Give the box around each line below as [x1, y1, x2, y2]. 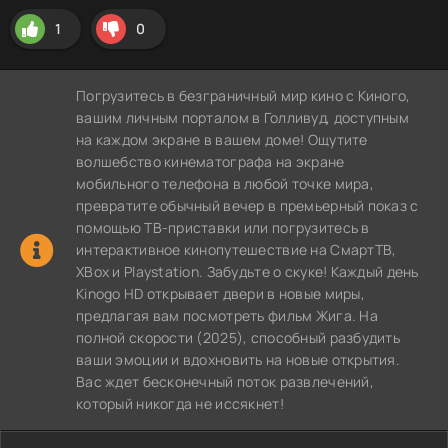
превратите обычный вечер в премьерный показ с [76, 195, 419, 215]
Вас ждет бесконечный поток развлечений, [76, 371, 374, 391]
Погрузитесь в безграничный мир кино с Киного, [76, 85, 411, 105]
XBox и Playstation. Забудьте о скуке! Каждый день [76, 261, 419, 281]
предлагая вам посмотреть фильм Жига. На [76, 305, 378, 325]
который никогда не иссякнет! [76, 393, 284, 413]
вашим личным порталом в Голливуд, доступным [76, 107, 410, 127]
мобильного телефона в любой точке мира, [76, 173, 374, 193]
